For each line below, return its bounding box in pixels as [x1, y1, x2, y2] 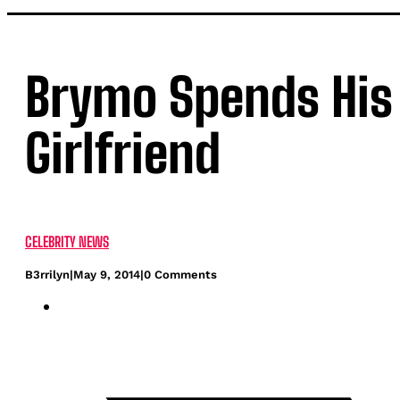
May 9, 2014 [73, 268, 140, 282]
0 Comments [144, 268, 217, 282]
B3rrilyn [25, 268, 70, 282]
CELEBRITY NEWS [25, 233, 109, 251]
